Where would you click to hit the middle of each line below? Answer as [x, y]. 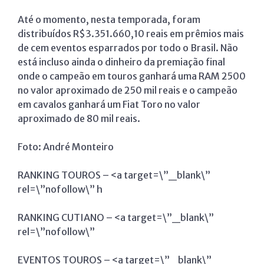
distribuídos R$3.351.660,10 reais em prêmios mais [131, 34]
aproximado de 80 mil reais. [79, 119]
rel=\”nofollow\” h [60, 189]
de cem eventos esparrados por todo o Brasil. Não [128, 48]
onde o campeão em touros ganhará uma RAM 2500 [132, 76]
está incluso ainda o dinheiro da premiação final [121, 62]
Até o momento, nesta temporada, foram [109, 20]
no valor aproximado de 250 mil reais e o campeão [128, 90]
